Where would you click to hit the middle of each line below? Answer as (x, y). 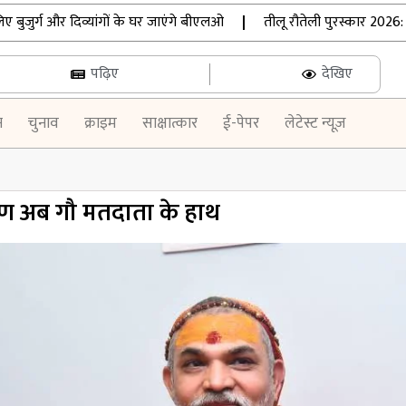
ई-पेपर (241, 123)
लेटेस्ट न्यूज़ (315, 123)
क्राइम (100, 123)
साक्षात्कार (169, 123)
